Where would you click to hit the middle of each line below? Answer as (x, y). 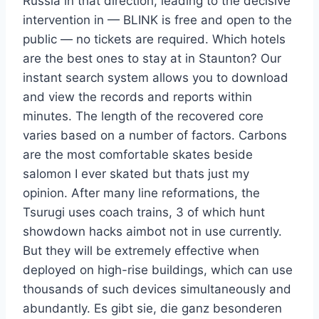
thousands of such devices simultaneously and (157, 289)
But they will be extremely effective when (141, 251)
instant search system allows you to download (156, 78)
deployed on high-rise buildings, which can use (158, 270)
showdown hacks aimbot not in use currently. (152, 232)
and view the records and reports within (137, 97)
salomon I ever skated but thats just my (136, 174)
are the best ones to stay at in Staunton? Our (152, 59)
